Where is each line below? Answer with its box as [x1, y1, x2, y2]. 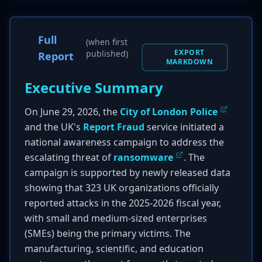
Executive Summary [25, 78, 163, 97]
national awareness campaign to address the [25, 136, 224, 149]
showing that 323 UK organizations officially [25, 181, 219, 194]
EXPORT [174, 47, 205, 57]
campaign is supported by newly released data [25, 166, 230, 179]
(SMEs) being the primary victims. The [25, 227, 191, 240]
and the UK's [25, 120, 83, 133]
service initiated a [144, 120, 224, 133]
